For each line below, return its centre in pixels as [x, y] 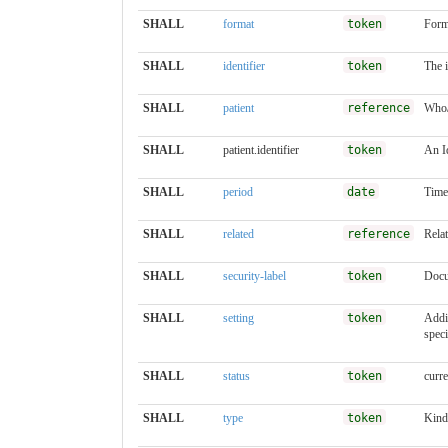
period [238, 191]
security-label [254, 275]
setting [238, 317]
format [238, 23]
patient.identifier [261, 149]
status [236, 375]
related [238, 233]
